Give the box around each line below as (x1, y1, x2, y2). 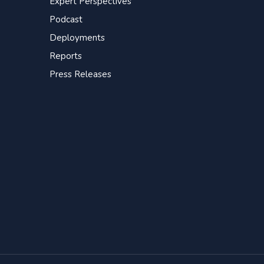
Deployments (49, 31, 105, 44)
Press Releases (49, 68, 111, 80)
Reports (49, 49, 82, 62)
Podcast (49, 13, 82, 25)
